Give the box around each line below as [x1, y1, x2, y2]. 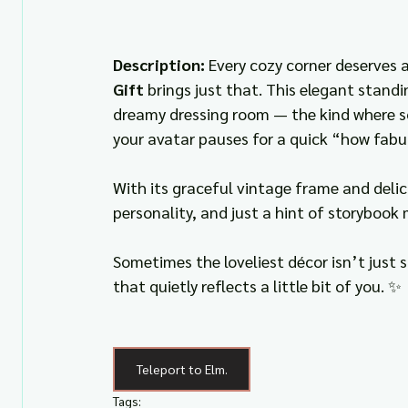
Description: [113, 54, 209, 75]
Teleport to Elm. [136, 361, 228, 377]
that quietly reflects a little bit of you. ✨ [113, 275, 402, 296]
